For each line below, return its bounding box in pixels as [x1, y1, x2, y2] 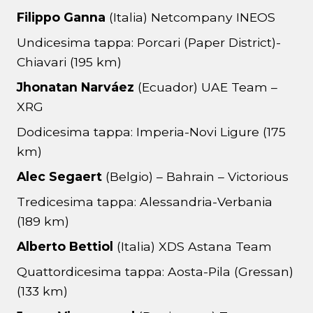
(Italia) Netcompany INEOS [109, 10, 275, 25]
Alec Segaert [17, 169, 105, 184]
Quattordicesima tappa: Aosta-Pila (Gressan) [17, 264, 293, 279]
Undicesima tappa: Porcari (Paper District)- [17, 35, 281, 50]
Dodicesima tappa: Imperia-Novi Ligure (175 [17, 124, 286, 140]
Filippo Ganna [17, 10, 109, 25]
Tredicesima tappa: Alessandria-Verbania [17, 194, 272, 210]
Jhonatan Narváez [17, 80, 138, 95]
